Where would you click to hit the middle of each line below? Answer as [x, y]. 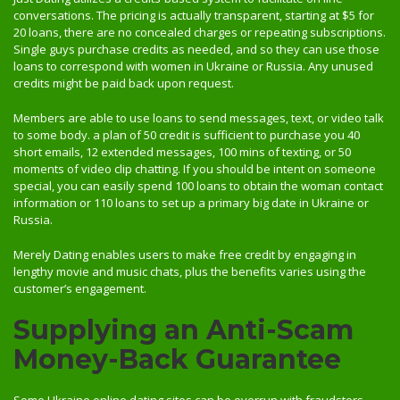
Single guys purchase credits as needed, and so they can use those [196, 49]
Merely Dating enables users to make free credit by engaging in [185, 254]
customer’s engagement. [80, 288]
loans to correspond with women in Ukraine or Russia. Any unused [193, 66]
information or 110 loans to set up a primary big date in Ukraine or [191, 203]
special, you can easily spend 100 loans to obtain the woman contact [198, 186]
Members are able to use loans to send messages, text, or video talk [199, 118]
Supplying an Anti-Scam [183, 330]
